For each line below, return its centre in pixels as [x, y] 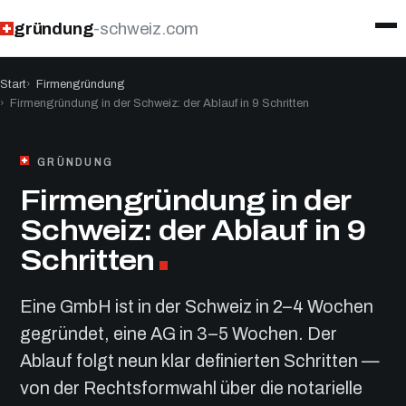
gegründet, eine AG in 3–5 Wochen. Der [179, 334]
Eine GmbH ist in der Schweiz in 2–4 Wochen [197, 307]
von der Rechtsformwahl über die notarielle [191, 388]
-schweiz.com [146, 28]
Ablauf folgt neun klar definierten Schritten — [200, 361]
